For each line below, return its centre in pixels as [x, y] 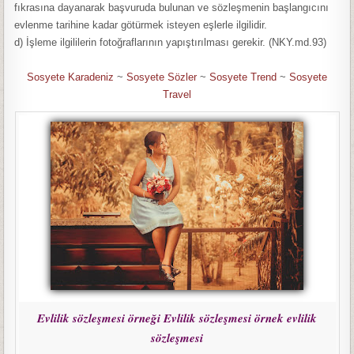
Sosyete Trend [243, 77]
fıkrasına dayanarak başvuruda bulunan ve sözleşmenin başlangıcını [172, 8]
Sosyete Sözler [162, 77]
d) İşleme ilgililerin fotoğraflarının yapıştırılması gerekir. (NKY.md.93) [171, 42]
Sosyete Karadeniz [70, 77]
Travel [177, 94]
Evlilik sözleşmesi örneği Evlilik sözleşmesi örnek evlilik [177, 318]
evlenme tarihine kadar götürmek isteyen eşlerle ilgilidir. [141, 25]
